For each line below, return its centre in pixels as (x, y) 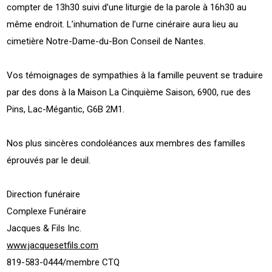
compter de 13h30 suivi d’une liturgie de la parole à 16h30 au (127, 7)
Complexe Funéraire (47, 211)
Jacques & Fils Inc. (44, 228)
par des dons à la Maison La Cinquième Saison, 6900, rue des (129, 92)
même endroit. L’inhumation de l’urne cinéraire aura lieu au (123, 24)
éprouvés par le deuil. (49, 160)
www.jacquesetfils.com (53, 245)
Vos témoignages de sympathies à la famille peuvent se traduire (135, 75)
